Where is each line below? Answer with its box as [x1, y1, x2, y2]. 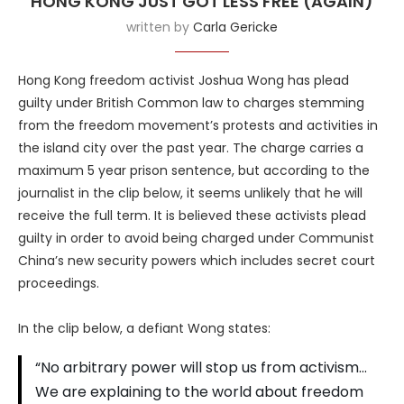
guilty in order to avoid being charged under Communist [18, 229, 374, 248]
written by [126, 18, 193, 37]
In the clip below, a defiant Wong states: [18, 319, 271, 338]
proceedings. [18, 274, 99, 293]
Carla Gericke [193, 18, 278, 37]
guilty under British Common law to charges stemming [18, 94, 364, 113]
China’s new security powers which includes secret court [18, 252, 375, 271]
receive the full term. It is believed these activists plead [18, 207, 366, 225]
